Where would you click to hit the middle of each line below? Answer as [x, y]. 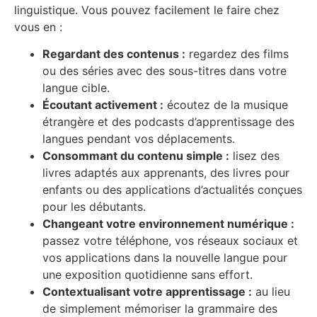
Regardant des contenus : [114, 53]
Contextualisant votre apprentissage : [147, 291]
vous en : [38, 27]
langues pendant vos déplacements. [139, 138]
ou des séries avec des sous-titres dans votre [165, 70]
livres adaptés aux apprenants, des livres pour [166, 172]
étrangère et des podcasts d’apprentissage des [168, 121]
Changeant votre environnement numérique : [168, 223]
